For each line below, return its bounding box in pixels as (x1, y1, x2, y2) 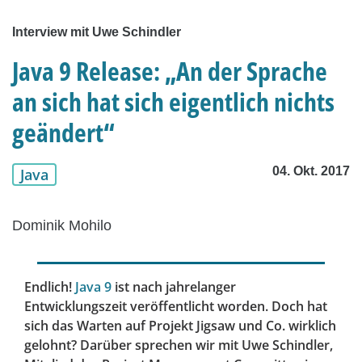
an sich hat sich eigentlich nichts (12, 84, 335, 120)
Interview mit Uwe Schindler (12, 25, 181, 40)
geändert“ (12, 115, 115, 150)
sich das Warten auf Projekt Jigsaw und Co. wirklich (24, 317, 336, 335)
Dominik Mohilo (12, 217, 112, 234)
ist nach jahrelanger (112, 278, 236, 297)
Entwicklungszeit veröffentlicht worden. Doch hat (24, 297, 327, 316)
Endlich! (24, 278, 75, 297)
